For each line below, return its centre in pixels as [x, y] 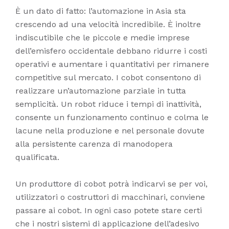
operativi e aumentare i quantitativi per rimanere [112, 64]
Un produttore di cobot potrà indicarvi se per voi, [111, 184]
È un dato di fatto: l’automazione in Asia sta [101, 11]
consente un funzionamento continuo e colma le [112, 118]
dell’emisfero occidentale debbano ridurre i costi [111, 51]
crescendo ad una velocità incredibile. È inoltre [108, 25]
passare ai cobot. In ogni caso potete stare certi [109, 211]
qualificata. [37, 157]
